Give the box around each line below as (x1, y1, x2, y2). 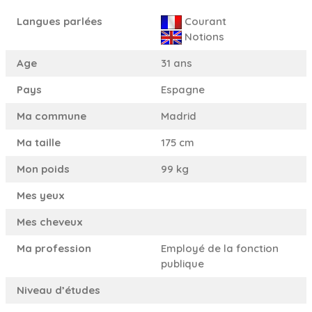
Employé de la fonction (161, 241, 279, 255)
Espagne (161, 82, 205, 96)
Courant (182, 14, 226, 28)
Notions (182, 30, 224, 43)
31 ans (161, 56, 192, 70)
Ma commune (17, 109, 86, 123)
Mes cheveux (17, 214, 83, 228)
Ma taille (17, 135, 61, 149)
